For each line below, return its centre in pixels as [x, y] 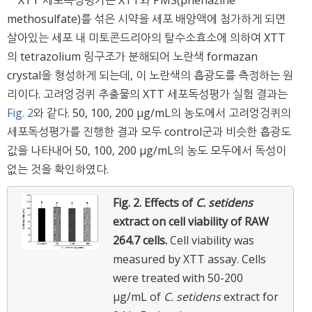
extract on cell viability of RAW [191, 221]
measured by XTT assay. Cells [189, 259]
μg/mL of [138, 296]
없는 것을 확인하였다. [58, 169]
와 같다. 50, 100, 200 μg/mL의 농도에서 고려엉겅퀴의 [162, 112]
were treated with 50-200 [178, 278]
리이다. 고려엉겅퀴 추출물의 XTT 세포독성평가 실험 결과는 [147, 94]
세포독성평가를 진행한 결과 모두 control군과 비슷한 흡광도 [149, 131]
